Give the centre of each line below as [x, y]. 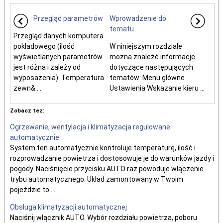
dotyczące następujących [152, 67]
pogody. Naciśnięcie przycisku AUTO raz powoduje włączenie [107, 169]
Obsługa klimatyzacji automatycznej [68, 207]
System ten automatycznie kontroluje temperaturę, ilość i [103, 148]
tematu [122, 29]
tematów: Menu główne [147, 78]
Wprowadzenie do [138, 18]
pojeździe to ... [33, 190]
